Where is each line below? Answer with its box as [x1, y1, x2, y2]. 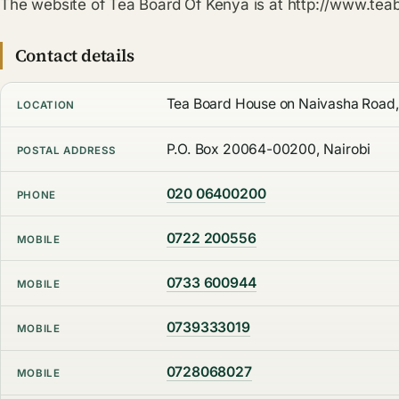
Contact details [14, 44, 134, 68]
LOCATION [16, 99, 76, 112]
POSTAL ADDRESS [16, 143, 116, 157]
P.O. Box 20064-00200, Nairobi [166, 140, 371, 158]
